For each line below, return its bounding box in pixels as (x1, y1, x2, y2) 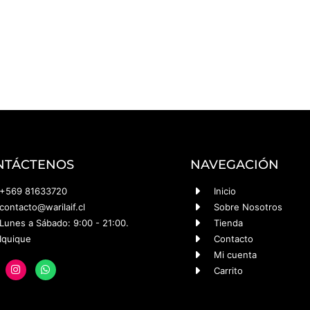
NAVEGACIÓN (190, 156, 279, 172)
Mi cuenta (213, 248, 257, 260)
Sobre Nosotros (213, 201, 282, 212)
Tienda (213, 217, 243, 228)
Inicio (213, 185, 236, 197)
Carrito (213, 264, 243, 276)
